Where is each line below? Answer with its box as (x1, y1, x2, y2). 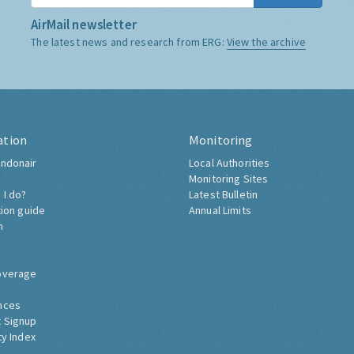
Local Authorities (189, 156, 270, 171)
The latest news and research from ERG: (31, 35, 227, 50)
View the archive (226, 35, 307, 50)
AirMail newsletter (31, 16, 137, 34)
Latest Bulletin (189, 187, 258, 202)
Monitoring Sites (189, 171, 269, 186)
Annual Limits (189, 203, 251, 218)
